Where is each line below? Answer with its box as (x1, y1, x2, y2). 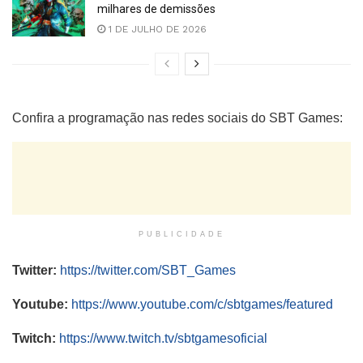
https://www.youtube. (71, 297, 190, 311)
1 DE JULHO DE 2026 (105, 23, 207, 36)
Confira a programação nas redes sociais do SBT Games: (12, 110, 343, 125)
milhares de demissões (97, 2, 216, 16)
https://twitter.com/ (60, 263, 161, 277)
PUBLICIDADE (138, 229, 225, 238)
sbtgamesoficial (177, 331, 267, 345)
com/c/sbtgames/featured (190, 297, 333, 311)
